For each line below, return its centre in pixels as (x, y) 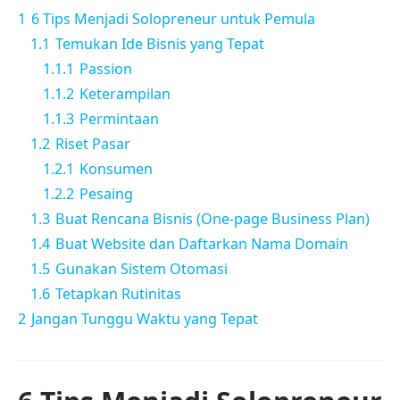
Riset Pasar (93, 144)
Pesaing (106, 194)
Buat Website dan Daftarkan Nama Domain (202, 244)
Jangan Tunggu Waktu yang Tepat (145, 319)
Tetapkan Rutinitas (118, 294)
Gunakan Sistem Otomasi (142, 269)
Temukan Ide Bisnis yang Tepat (160, 44)
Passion (106, 69)
